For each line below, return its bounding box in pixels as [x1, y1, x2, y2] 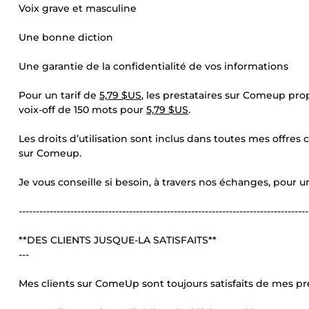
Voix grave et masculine [19, 2, 137, 14]
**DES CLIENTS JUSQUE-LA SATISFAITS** [19, 234, 217, 246]
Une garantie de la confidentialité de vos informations [19, 60, 288, 72]
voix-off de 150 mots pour [19, 103, 146, 116]
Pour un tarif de [19, 89, 99, 101]
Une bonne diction [19, 31, 113, 43]
